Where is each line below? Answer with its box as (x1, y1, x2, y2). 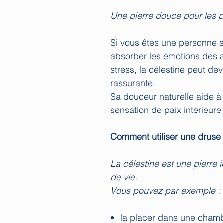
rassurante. (111, 77, 155, 89)
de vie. (111, 171, 137, 183)
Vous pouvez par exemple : (111, 184, 220, 196)
